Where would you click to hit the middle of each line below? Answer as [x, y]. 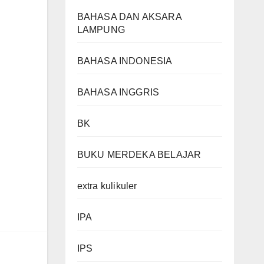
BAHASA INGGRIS [118, 92]
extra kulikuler [107, 186]
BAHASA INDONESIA [125, 61]
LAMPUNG [101, 30]
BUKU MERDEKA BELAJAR [139, 155]
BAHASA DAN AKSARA [129, 17]
